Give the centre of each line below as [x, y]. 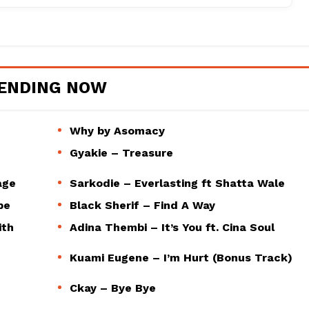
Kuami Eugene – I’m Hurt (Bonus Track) [181, 257]
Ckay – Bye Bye [113, 288]
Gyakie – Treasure [121, 152]
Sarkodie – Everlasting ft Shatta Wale [177, 183]
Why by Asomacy [117, 130]
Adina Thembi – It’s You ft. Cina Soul [172, 227]
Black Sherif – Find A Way [142, 205]
